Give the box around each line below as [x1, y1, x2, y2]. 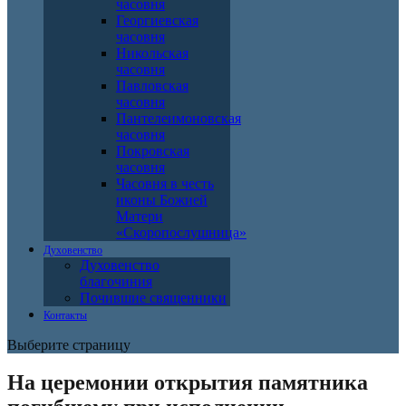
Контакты [43, 308, 87, 322]
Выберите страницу [7, 336, 130, 353]
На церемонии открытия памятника [7, 371, 368, 395]
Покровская [116, 142, 189, 159]
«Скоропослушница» [116, 224, 246, 240]
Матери [116, 208, 163, 224]
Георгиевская [116, 12, 198, 28]
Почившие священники [80, 289, 227, 305]
